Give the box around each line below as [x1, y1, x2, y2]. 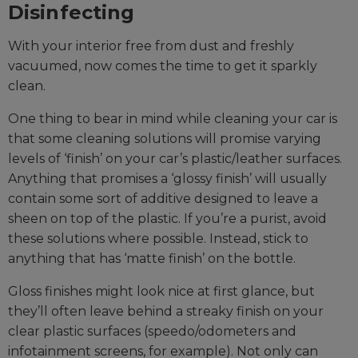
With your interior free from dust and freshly [8, 38, 294, 54]
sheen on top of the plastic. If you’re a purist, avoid [8, 211, 327, 227]
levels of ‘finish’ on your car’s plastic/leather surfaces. [8, 151, 342, 167]
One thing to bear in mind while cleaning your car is [8, 111, 337, 127]
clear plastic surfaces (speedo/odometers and [8, 324, 296, 340]
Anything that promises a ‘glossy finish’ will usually [8, 171, 327, 187]
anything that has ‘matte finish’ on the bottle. [8, 251, 296, 267]
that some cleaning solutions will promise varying [8, 131, 321, 147]
